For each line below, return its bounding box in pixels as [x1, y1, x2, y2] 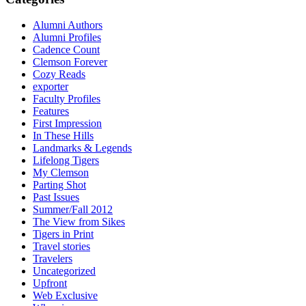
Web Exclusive [33, 290, 98, 302]
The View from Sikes [33, 216, 125, 228]
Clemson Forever [33, 56, 107, 68]
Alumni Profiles [33, 31, 101, 44]
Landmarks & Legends [33, 142, 132, 154]
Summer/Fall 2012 [33, 204, 113, 216]
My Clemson [33, 167, 89, 179]
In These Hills [33, 130, 94, 142]
